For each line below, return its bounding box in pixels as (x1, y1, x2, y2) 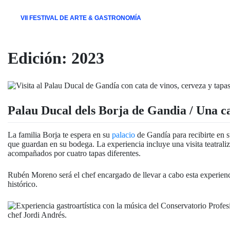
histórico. (8, 179, 37, 188)
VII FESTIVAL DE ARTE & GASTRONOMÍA (21, 14, 141, 22)
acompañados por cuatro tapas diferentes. (8, 148, 141, 158)
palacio (112, 130, 135, 139)
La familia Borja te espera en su (8, 130, 112, 139)
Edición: (8, 49, 71, 67)
